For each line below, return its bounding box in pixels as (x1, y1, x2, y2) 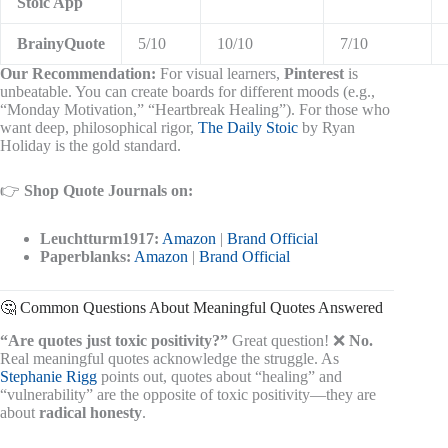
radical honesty (39, 403, 142, 421)
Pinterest (284, 65, 344, 83)
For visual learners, (156, 65, 284, 83)
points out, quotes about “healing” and (97, 367, 342, 385)
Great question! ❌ (228, 331, 349, 349)
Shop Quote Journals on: (24, 182, 193, 200)
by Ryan (298, 119, 355, 137)
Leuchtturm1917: (40, 230, 159, 248)
